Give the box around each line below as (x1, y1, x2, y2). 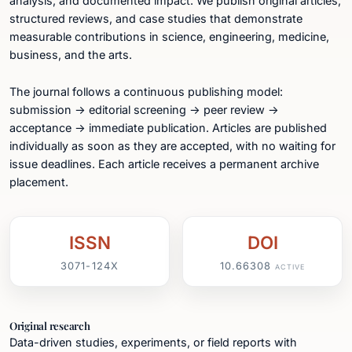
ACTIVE (275, 262, 306, 271)
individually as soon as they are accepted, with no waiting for (9, 139, 335, 153)
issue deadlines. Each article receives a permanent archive (9, 157, 319, 171)
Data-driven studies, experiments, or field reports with (9, 335, 297, 349)
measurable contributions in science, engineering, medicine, (9, 30, 329, 44)
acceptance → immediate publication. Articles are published (9, 121, 327, 135)
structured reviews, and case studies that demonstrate (9, 12, 302, 26)
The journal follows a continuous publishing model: (9, 85, 283, 99)
